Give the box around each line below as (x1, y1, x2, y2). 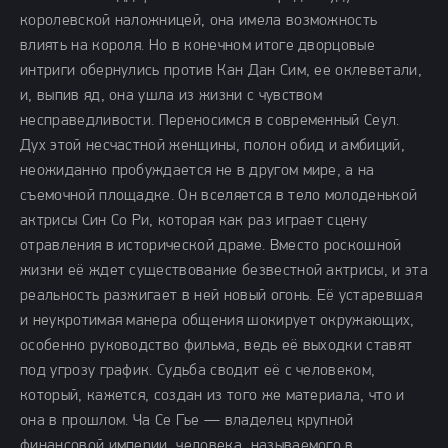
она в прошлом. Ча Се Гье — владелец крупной (20, 413, 354, 429)
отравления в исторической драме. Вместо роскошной (20, 238, 402, 254)
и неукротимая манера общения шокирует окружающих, (20, 313, 415, 329)
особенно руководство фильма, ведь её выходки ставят (20, 338, 413, 354)
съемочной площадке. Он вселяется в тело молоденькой (20, 188, 418, 204)
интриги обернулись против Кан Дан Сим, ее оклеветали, (20, 63, 422, 79)
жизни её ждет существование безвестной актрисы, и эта (20, 263, 428, 279)
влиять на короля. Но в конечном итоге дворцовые (20, 38, 376, 54)
